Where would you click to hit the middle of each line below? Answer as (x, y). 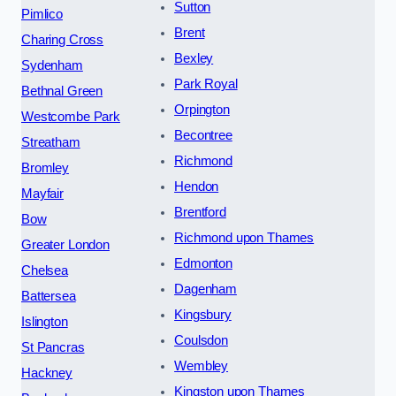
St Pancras (53, 347)
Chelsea (45, 270)
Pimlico (42, 14)
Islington (45, 321)
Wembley (202, 366)
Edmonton (203, 263)
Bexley (194, 58)
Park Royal (206, 84)
